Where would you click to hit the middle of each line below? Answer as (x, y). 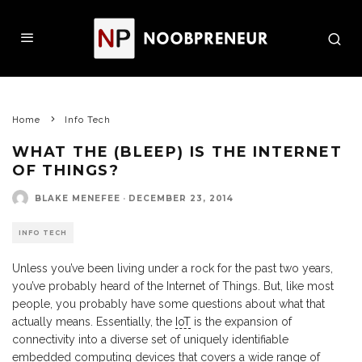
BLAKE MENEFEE (78, 198)
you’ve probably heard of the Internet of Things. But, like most (173, 286)
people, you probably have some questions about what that (168, 304)
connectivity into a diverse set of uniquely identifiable (150, 339)
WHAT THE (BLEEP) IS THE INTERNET (177, 152)
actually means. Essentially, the (94, 322)
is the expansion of (241, 322)
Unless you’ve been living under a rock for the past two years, (173, 268)
